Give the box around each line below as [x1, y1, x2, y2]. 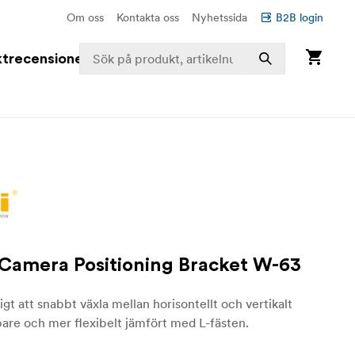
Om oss [67, 10, 104, 25]
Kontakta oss [116, 10, 179, 25]
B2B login [276, 10, 323, 25]
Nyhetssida [192, 10, 247, 25]
